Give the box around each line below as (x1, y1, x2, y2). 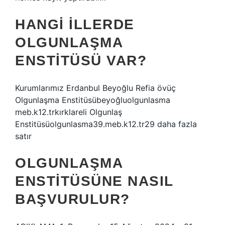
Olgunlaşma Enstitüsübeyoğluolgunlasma (15, 95, 170, 105)
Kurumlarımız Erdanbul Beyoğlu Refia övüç (15, 83, 176, 93)
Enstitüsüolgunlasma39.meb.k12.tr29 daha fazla (15, 119, 197, 129)
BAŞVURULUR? (15, 191, 130, 207)
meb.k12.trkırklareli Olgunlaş (15, 107, 122, 117)
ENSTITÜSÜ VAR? (15, 53, 147, 68)
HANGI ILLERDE (15, 17, 135, 32)
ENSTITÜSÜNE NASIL (15, 173, 173, 189)
